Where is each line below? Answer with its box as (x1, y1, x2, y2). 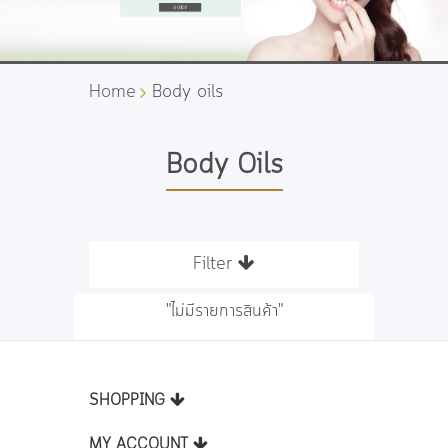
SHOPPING (89, 393, 170, 409)
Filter (193, 255, 238, 274)
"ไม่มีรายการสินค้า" (165, 302, 283, 321)
